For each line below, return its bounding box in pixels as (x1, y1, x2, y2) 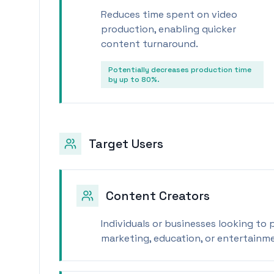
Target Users (89, 136, 163, 152)
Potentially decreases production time (108, 65, 251, 75)
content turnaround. (101, 37, 198, 50)
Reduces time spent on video (101, 8, 237, 21)
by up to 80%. (108, 75, 160, 84)
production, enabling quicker (101, 23, 236, 35)
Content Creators (106, 188, 210, 204)
